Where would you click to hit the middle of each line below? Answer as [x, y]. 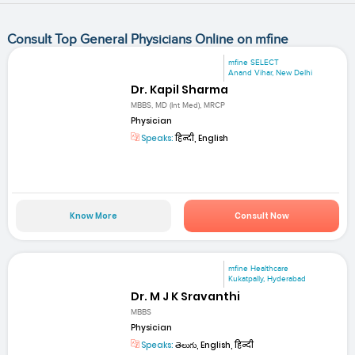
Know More [93, 216]
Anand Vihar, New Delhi [271, 73]
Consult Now [261, 216]
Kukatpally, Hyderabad [267, 279]
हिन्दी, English [201, 139]
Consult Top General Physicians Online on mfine [147, 39]
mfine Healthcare [259, 269]
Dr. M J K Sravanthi [186, 296]
